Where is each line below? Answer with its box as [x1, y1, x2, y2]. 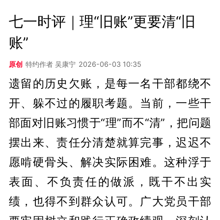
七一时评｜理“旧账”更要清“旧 [8, 12, 195, 30]
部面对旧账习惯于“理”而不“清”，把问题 [8, 115, 212, 129]
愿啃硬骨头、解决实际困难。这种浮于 [8, 155, 212, 168]
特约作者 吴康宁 [25, 59, 76, 68]
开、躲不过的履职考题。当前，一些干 [8, 96, 212, 110]
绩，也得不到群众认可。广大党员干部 [8, 194, 212, 208]
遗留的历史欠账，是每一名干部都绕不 [8, 76, 212, 90]
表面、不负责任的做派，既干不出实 [8, 174, 212, 188]
